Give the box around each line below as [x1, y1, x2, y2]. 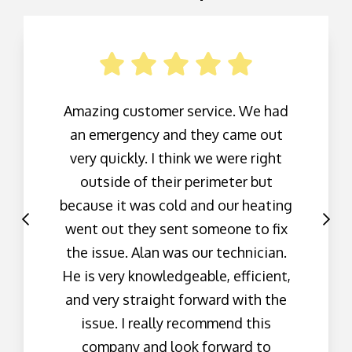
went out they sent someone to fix [64, 219, 288, 237]
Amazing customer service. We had [64, 101, 288, 119]
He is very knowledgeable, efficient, [61, 266, 291, 284]
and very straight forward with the [65, 290, 287, 308]
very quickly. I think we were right [70, 148, 282, 167]
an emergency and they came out [69, 125, 283, 143]
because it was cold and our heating [60, 196, 292, 214]
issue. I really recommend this [81, 313, 271, 332]
